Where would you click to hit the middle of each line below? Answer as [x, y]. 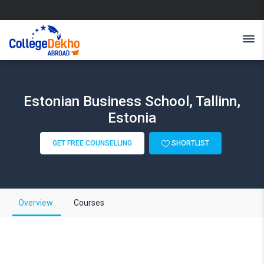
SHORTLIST [189, 143]
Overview [36, 203]
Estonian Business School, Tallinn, [132, 101]
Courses [89, 203]
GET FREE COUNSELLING [92, 143]
